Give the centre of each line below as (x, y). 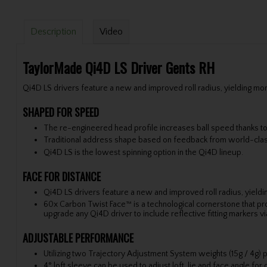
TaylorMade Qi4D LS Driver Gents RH (118, 68)
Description (53, 32)
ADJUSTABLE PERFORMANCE (78, 238)
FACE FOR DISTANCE (61, 176)
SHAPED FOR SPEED (60, 112)
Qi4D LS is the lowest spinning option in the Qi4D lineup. (143, 152)
